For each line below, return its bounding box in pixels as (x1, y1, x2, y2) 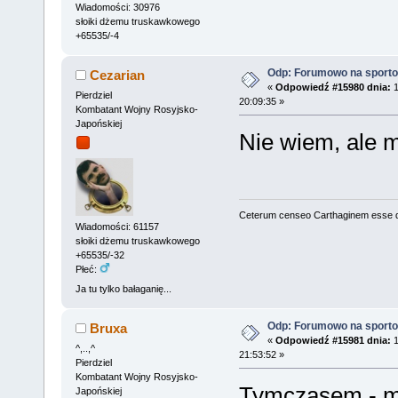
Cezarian (90, 67, 146, 83)
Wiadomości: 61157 (75, 221, 159, 233)
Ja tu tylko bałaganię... (75, 283, 171, 294)
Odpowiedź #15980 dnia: (275, 81, 391, 92)
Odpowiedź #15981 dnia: (275, 334, 391, 346)
